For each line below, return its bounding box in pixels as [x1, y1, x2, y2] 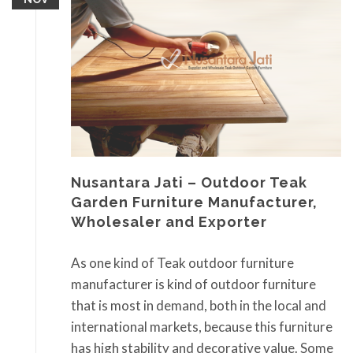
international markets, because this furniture [71, 318, 333, 335]
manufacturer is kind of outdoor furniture [71, 275, 316, 292]
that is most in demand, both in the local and [71, 296, 326, 314]
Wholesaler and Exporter [71, 214, 267, 231]
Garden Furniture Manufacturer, [71, 194, 318, 211]
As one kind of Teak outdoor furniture [71, 254, 294, 271]
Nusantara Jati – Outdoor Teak [71, 174, 307, 191]
